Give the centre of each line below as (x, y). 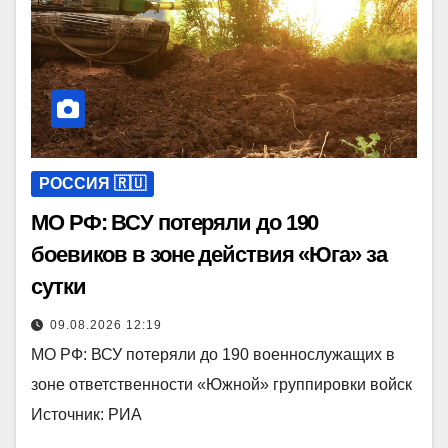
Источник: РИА (86, 414)
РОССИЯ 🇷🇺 (92, 183)
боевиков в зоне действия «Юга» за (209, 254)
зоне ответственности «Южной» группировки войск (221, 384)
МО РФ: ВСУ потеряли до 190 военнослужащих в (213, 354)
